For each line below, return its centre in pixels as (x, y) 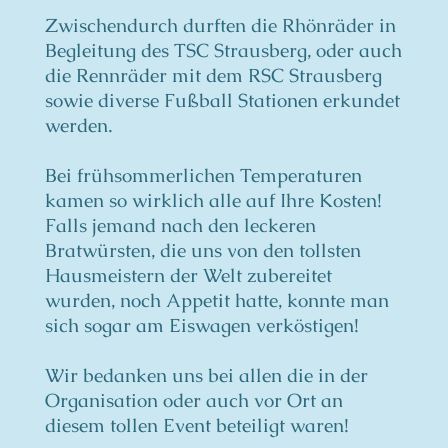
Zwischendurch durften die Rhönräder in (220, 26)
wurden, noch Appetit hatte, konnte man (217, 301)
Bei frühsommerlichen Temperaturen (203, 176)
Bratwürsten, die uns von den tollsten (203, 251)
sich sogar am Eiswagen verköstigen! (202, 326)
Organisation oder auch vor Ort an (194, 401)
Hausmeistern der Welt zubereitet (188, 276)
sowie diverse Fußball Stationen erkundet (222, 101)
